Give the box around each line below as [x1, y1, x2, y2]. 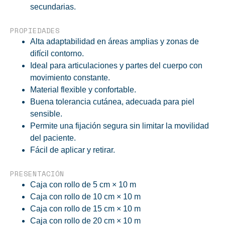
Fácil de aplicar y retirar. [30, 146, 115, 154]
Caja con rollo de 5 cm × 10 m [30, 180, 140, 189]
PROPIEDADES [10, 25, 60, 36]
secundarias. [30, 3, 76, 11]
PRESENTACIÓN [10, 168, 64, 179]
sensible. [30, 109, 66, 118]
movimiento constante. [30, 73, 114, 82]
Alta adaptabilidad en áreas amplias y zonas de [30, 37, 199, 46]
